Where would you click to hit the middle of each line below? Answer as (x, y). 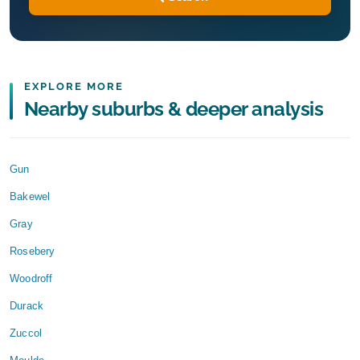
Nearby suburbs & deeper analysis (174, 109)
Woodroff (31, 279)
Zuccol (26, 333)
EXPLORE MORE (74, 87)
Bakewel (30, 197)
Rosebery (33, 252)
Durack (27, 306)
